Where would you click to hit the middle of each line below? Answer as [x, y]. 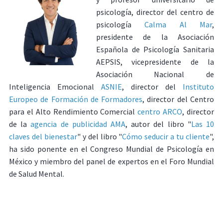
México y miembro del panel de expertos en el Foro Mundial [111, 162]
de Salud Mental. [36, 174]
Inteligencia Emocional [55, 87]
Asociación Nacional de [155, 74]
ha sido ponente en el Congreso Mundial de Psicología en [111, 149]
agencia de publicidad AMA [78, 124]
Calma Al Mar [178, 25]
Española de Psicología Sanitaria [155, 50]
